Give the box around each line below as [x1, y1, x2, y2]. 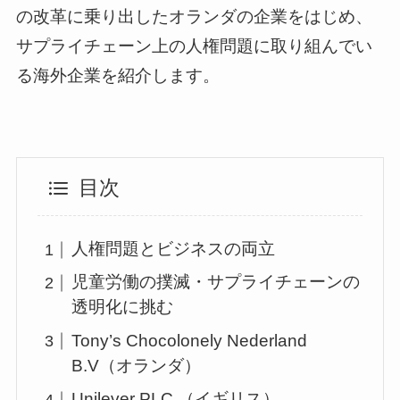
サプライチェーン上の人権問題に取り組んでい [15, 36, 372, 55]
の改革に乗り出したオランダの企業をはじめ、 [15, 6, 372, 26]
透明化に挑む [71, 297, 174, 317]
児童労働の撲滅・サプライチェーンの [71, 272, 361, 292]
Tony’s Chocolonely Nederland [71, 330, 308, 350]
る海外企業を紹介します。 [15, 65, 220, 85]
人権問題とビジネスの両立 [71, 238, 276, 258]
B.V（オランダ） [71, 355, 202, 375]
